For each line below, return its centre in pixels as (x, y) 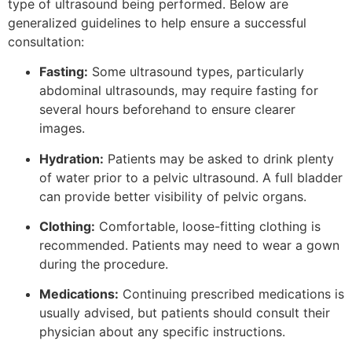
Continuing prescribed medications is (231, 294)
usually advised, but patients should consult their (185, 313)
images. (62, 128)
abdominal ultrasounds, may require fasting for (179, 91)
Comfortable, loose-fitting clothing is (208, 226)
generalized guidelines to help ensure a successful (157, 22)
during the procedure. (104, 264)
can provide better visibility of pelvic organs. (173, 196)
